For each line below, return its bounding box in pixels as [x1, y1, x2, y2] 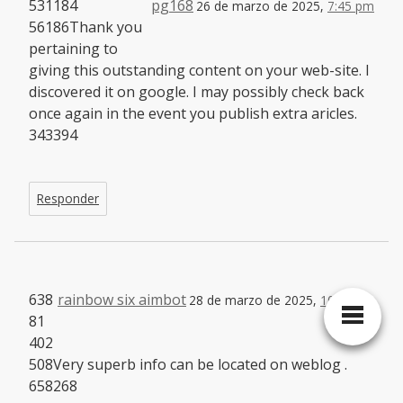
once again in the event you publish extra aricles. [29, 103, 357, 124]
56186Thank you [29, 17, 142, 38]
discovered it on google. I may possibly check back [29, 82, 364, 103]
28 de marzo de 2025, [189, 291, 320, 309]
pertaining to [29, 39, 118, 59]
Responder [37, 190, 99, 208]
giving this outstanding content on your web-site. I [29, 60, 370, 81]
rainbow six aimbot [58, 290, 186, 310]
